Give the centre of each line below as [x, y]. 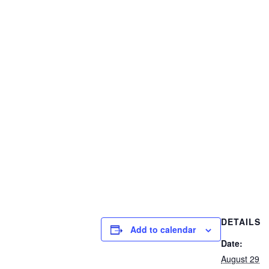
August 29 [240, 258]
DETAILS [241, 221]
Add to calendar [163, 229]
